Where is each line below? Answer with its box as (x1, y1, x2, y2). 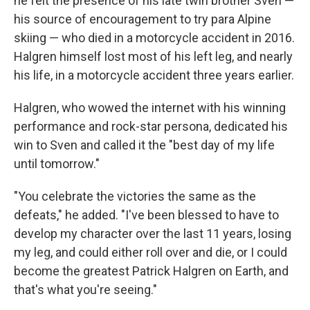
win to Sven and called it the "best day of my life (14, 138, 275, 152)
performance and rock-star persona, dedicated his (14, 119, 288, 134)
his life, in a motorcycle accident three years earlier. (14, 68, 294, 82)
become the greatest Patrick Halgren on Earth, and (14, 264, 289, 278)
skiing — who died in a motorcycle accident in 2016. (14, 30, 295, 45)
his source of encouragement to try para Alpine (14, 12, 271, 26)
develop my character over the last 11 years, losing (14, 226, 291, 241)
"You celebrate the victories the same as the (14, 189, 256, 203)
